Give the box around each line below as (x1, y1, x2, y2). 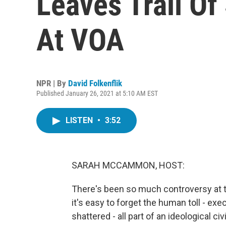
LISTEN (66, 116, 95, 125)
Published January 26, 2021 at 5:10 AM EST (36, 89, 158, 97)
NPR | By (36, 78, 68, 88)
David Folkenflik (68, 78, 122, 88)
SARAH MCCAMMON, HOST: (72, 160, 185, 171)
